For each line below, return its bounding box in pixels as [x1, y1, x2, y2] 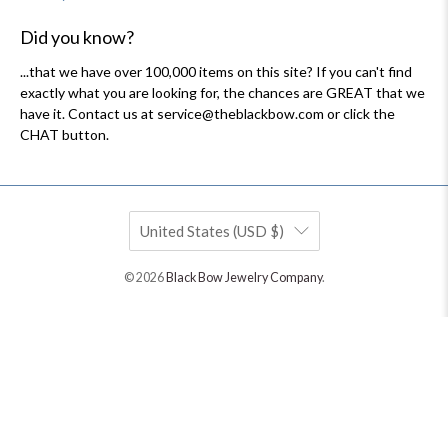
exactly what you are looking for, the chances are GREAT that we [20, 83, 425, 101]
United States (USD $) [139, 221, 284, 240]
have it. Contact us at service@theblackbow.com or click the [20, 104, 395, 122]
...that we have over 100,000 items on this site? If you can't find [20, 62, 412, 80]
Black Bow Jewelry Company [165, 269, 322, 285]
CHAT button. [20, 125, 109, 143]
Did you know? [20, 25, 134, 48]
